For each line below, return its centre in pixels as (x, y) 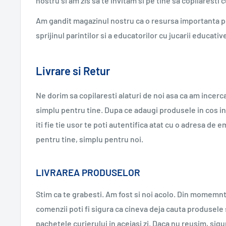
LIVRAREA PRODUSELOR (88, 173)
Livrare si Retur (73, 70)
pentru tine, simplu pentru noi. (90, 139)
